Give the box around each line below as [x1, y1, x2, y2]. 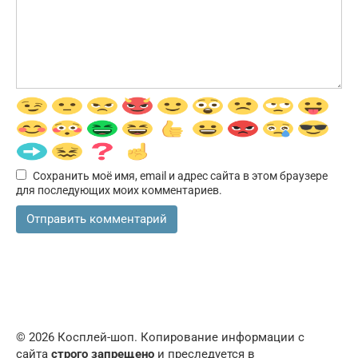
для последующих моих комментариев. [16, 183, 222, 197]
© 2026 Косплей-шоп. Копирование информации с [16, 329, 304, 344]
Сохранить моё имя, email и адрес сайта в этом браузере [33, 169, 328, 182]
